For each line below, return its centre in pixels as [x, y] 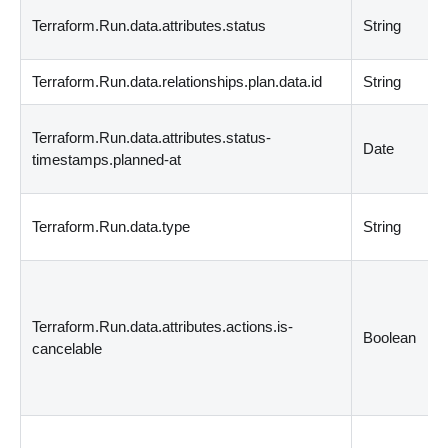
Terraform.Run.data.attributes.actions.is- [163, 326]
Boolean [390, 337]
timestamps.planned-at [107, 159]
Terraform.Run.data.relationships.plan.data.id [177, 81]
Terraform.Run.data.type [111, 226]
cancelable [67, 348]
